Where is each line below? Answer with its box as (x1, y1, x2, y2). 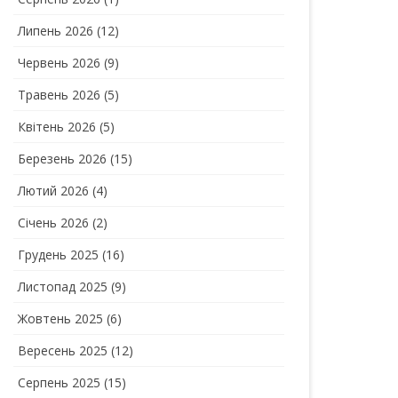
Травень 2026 (18, 85, 101, 103)
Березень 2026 (18, 149, 107, 167)
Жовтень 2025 (18, 309, 104, 327)
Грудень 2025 (18, 245, 99, 263)
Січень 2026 (18, 213, 90, 231)
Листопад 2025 (18, 277, 108, 295)
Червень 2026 (18, 53, 101, 71)
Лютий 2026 (18, 181, 90, 199)
